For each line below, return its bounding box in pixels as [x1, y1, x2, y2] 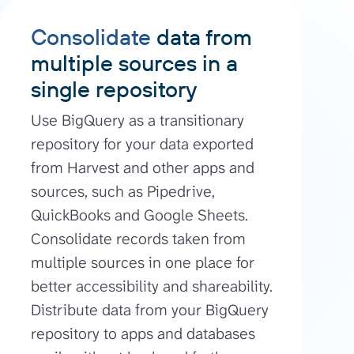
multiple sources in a [30, 49, 238, 77]
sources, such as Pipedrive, [30, 181, 215, 202]
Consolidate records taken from [30, 228, 246, 250]
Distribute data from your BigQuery [30, 299, 269, 321]
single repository [30, 75, 197, 104]
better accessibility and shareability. [30, 276, 273, 297]
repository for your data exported [30, 134, 254, 155]
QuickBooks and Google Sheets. [30, 205, 248, 226]
